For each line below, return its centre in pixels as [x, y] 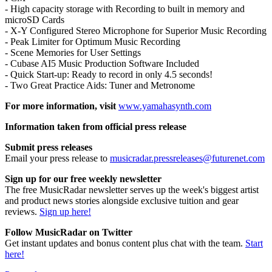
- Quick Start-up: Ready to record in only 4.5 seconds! [109, 74]
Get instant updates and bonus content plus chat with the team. [125, 243]
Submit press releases [49, 147]
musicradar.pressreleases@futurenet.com [187, 158]
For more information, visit [60, 106]
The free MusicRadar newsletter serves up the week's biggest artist [132, 189]
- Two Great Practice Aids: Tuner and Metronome [100, 85]
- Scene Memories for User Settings [73, 52]
